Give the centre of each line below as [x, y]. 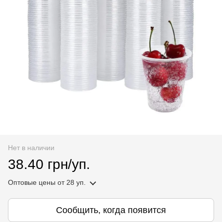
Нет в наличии [31, 148]
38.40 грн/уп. [49, 164]
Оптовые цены [32, 182]
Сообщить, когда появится [111, 210]
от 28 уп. [71, 182]
